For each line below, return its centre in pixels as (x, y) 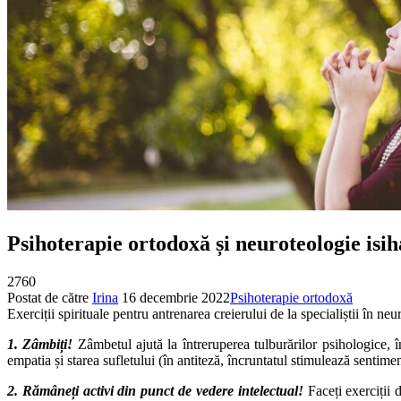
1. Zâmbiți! (40, 344)
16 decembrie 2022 (176, 297)
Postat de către (50, 297)
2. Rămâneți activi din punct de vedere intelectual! (155, 390)
